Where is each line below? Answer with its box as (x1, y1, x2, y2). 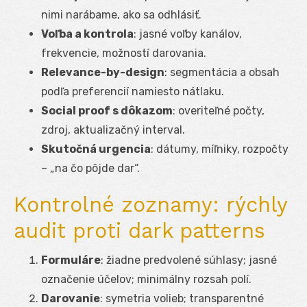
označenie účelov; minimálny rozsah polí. (41, 272, 251, 286)
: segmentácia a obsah (164, 65, 280, 79)
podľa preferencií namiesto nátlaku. (41, 84, 224, 98)
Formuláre (41, 253, 101, 267)
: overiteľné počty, (173, 103, 265, 117)
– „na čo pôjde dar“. (41, 161, 140, 175)
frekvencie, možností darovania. (41, 46, 206, 60)
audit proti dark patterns (14, 218, 265, 243)
